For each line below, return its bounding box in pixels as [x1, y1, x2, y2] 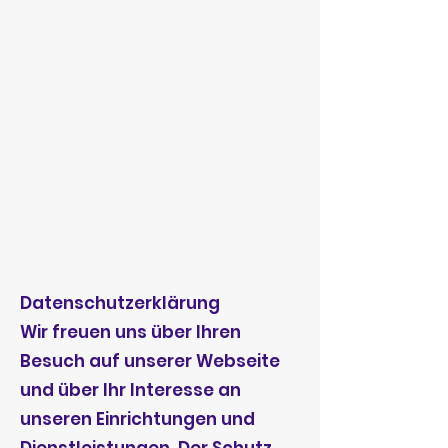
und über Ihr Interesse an [20, 378, 241, 402]
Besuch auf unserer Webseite [20, 349, 280, 373]
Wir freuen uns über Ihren [20, 320, 241, 344]
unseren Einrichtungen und [20, 407, 255, 431]
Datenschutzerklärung [20, 291, 220, 315]
